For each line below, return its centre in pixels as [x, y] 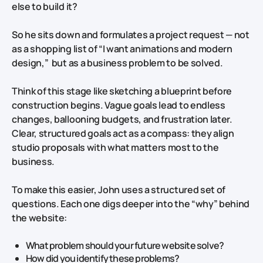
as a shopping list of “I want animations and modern [122, 49]
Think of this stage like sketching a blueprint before [122, 91]
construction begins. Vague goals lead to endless [119, 105]
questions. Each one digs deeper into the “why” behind [131, 204]
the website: [40, 218]
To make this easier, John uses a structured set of [119, 190]
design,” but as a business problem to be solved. [117, 63]
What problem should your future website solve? [125, 246]
